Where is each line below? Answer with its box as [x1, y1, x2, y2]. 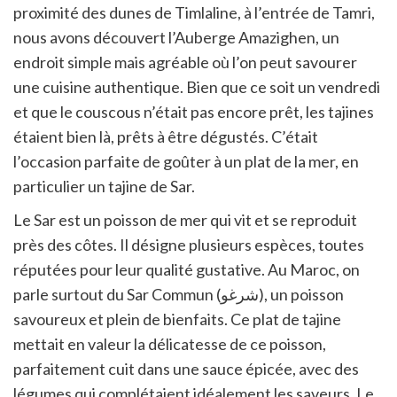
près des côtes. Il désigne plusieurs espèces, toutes [13, 235, 364, 255]
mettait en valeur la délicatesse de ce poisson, [13, 334, 326, 354]
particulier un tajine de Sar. [13, 176, 195, 197]
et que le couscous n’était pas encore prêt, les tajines [13, 102, 374, 122]
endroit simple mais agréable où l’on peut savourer [13, 52, 357, 73]
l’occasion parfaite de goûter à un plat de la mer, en [13, 152, 359, 172]
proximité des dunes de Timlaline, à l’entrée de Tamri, [13, 3, 375, 23]
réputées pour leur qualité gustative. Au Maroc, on [13, 260, 360, 280]
